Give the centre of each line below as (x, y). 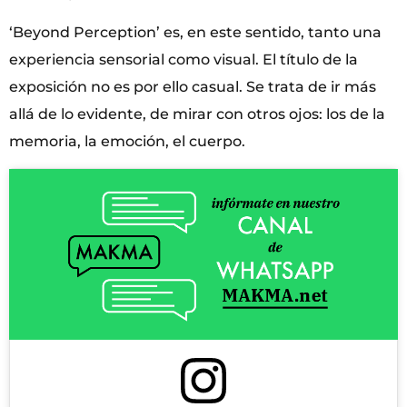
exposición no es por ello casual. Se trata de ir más (193, 87)
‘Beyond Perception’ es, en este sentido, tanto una (195, 33)
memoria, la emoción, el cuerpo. (127, 142)
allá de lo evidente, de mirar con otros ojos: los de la (197, 114)
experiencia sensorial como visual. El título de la (184, 60)
